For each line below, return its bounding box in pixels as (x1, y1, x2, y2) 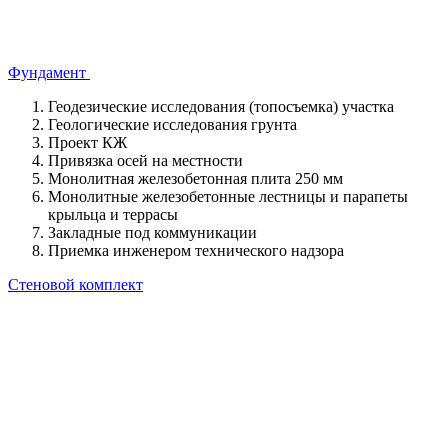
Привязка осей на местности (48, 151, 243, 169)
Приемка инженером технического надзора (48, 241, 344, 259)
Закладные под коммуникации (48, 223, 257, 241)
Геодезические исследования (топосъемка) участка (48, 97, 394, 115)
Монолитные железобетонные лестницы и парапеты (48, 187, 408, 205)
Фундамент (8, 63, 90, 81)
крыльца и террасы (48, 205, 178, 223)
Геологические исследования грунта (48, 115, 297, 133)
